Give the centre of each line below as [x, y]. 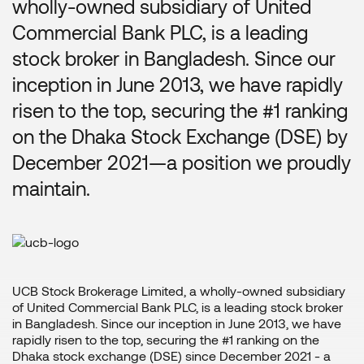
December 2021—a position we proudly [182, 162]
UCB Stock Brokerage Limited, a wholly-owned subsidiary [179, 291]
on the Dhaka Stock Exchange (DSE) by [180, 136]
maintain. [51, 188]
